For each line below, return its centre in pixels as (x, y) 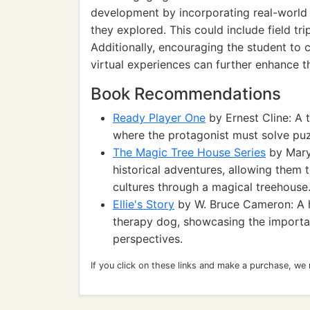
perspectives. (148, 239)
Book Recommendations (186, 94)
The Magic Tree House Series (189, 152)
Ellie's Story (144, 204)
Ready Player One (159, 118)
